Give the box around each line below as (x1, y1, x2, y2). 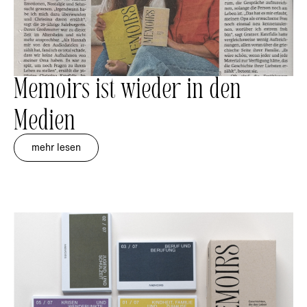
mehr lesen (32, 141, 81, 154)
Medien (14, 108, 75, 140)
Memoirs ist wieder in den (14, 76, 241, 108)
